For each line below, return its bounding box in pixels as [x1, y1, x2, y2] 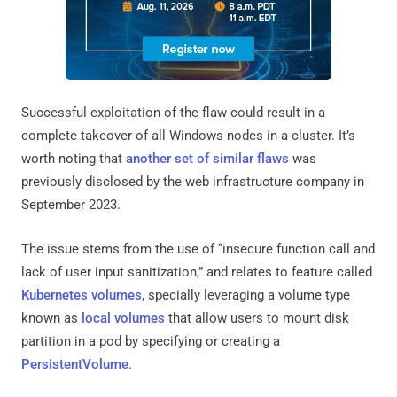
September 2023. [21, 196, 121, 213]
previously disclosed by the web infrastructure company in [21, 173, 364, 190]
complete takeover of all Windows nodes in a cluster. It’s [21, 127, 355, 144]
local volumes [82, 309, 165, 326]
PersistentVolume [21, 355, 128, 372]
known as [21, 309, 82, 326]
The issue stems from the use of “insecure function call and [21, 240, 375, 257]
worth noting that [21, 150, 126, 167]
